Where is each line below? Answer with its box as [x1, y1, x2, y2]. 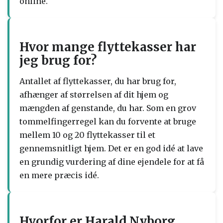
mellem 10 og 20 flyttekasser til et [19, 130, 155, 140]
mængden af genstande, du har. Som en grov [19, 103, 196, 113]
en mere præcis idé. [19, 170, 99, 180]
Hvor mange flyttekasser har [19, 39, 196, 55]
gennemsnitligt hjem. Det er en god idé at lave [19, 143, 203, 153]
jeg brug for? [19, 53, 97, 68]
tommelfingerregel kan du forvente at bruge [19, 116, 196, 126]
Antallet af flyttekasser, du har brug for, [19, 76, 176, 86]
